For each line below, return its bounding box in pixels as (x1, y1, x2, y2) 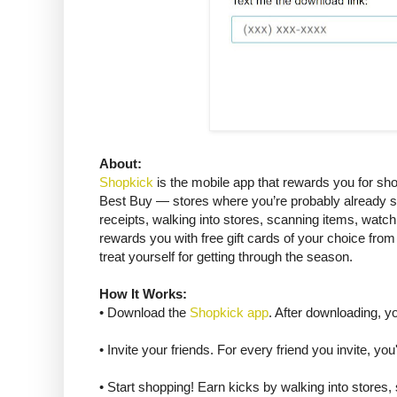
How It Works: (99, 286, 187, 302)
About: (99, 156, 142, 172)
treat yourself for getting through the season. (99, 249, 353, 265)
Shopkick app (190, 305, 269, 321)
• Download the (99, 305, 190, 321)
